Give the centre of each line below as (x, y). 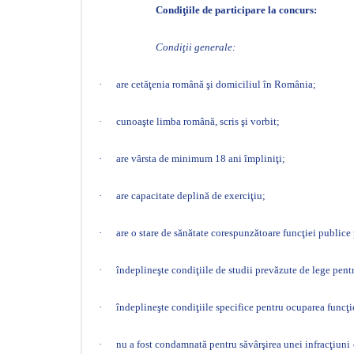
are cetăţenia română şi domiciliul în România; (216, 84)
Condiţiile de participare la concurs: (236, 10)
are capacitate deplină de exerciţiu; (191, 196)
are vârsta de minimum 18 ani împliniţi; (201, 158)
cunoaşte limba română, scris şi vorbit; (198, 121)
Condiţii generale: (196, 47)
